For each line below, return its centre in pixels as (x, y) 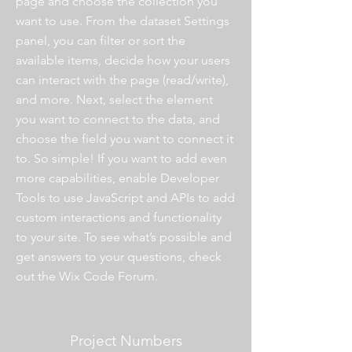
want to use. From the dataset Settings (123, 21)
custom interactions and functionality (119, 217)
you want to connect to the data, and (118, 119)
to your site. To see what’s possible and (124, 237)
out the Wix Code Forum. (87, 276)
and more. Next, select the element (114, 99)
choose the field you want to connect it (125, 139)
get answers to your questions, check (119, 257)
